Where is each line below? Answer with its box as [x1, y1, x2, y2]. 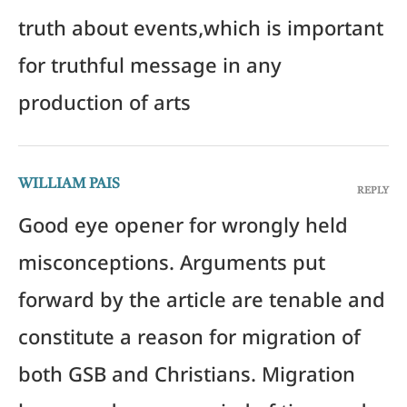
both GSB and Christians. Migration [18, 365, 355, 393]
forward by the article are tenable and [18, 291, 385, 319]
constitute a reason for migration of [18, 328, 361, 356]
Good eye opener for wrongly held [18, 216, 348, 244]
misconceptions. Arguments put [18, 253, 325, 282]
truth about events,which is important [18, 19, 383, 47]
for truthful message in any [18, 56, 282, 84]
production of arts [18, 94, 191, 122]
